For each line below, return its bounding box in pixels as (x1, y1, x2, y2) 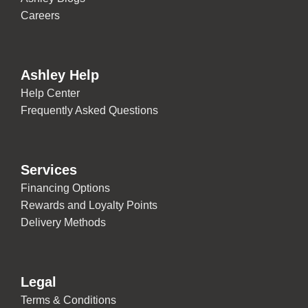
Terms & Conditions (21, 294, 116, 307)
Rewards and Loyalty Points (21, 199, 157, 212)
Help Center (21, 87, 80, 100)
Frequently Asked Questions (21, 104, 158, 117)
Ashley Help (21, 67, 99, 83)
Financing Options (21, 182, 110, 195)
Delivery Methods (21, 217, 106, 229)
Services (21, 162, 77, 178)
